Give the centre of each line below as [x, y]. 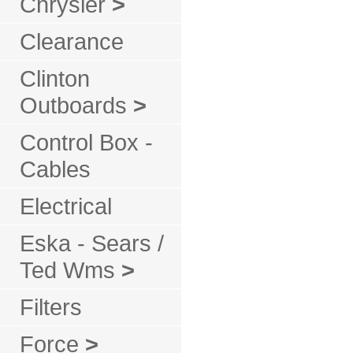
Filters [51, 307]
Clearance [72, 41]
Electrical [66, 206]
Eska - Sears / [92, 243]
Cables [55, 169]
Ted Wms [71, 270]
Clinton [55, 78]
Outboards [76, 105]
